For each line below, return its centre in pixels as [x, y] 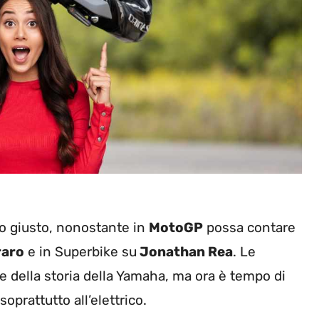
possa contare [249, 227]
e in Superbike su [80, 251]
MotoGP [176, 227]
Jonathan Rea [185, 251]
